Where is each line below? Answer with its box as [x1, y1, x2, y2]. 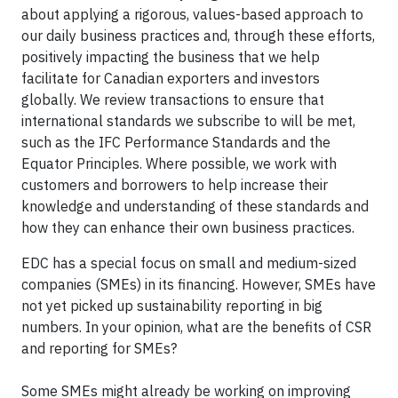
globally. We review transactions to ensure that [21, 91, 324, 108]
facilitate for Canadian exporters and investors [21, 69, 320, 87]
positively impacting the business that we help [21, 48, 320, 66]
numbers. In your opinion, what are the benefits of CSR [21, 318, 371, 336]
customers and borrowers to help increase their [21, 176, 328, 194]
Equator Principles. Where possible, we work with [21, 155, 337, 172]
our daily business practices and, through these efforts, [21, 27, 375, 44]
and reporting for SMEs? [21, 339, 177, 357]
